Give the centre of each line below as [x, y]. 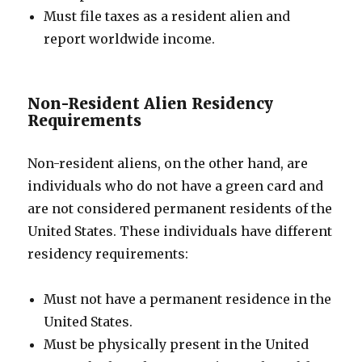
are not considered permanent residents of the [180, 208]
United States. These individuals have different [180, 231]
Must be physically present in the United [177, 344]
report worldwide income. [130, 39]
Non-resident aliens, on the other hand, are [168, 163]
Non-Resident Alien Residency [151, 103]
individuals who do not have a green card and [176, 186]
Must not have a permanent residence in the [188, 299]
